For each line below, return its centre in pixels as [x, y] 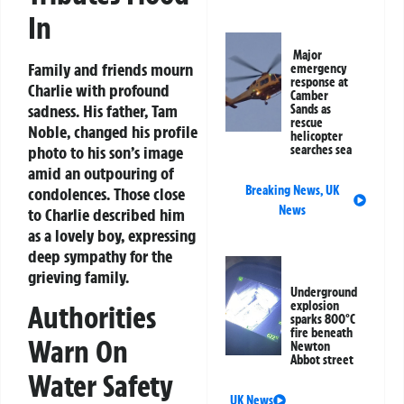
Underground [324, 292]
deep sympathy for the [100, 256]
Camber [310, 95]
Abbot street [322, 359]
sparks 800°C [323, 319]
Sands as [311, 109]
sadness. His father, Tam [103, 110]
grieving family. [78, 276]
